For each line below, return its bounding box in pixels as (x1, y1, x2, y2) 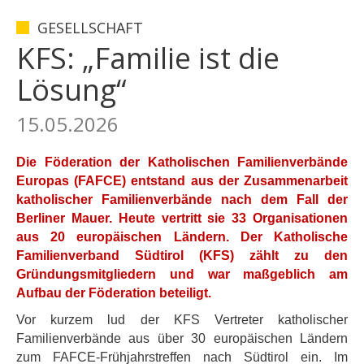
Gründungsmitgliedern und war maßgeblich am (16, 267, 348, 281)
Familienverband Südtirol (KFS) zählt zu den (16, 249, 348, 262)
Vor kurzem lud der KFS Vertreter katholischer (16, 313, 348, 327)
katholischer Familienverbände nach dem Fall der (16, 193, 348, 206)
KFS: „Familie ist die (16, 38, 279, 78)
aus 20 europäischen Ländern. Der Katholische (16, 230, 348, 244)
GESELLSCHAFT (37, 18, 143, 37)
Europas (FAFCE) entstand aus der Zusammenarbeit (16, 174, 348, 188)
